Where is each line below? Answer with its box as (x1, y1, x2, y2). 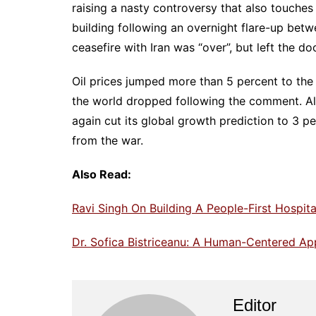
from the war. (72, 133, 143, 147)
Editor (232, 296, 276, 315)
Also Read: (72, 167, 131, 181)
